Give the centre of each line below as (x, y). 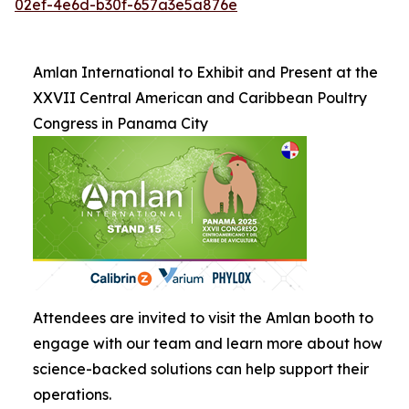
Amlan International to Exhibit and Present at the (205, 72)
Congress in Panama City (121, 123)
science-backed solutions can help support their (201, 369)
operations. (72, 394)
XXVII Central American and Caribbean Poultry (200, 98)
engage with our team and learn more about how (208, 343)
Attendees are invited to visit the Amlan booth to (203, 318)
